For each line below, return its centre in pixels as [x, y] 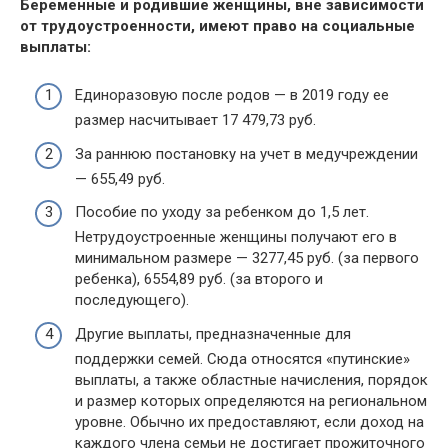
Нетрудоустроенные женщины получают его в [236, 237]
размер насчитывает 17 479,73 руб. [195, 120]
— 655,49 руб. [120, 178]
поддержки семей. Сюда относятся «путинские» [242, 358]
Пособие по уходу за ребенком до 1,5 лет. [222, 212]
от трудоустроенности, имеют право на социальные [217, 25]
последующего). [132, 300]
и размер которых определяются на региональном [251, 400]
